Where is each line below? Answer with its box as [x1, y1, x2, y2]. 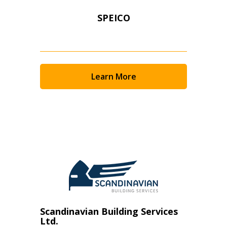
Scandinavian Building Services [40, 205, 178, 217]
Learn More [91, 71, 136, 82]
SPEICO [97, 12, 130, 24]
